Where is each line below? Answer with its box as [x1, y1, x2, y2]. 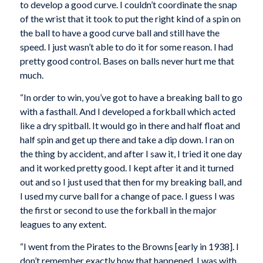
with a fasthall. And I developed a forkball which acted [19, 105, 235, 117]
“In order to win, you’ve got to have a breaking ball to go [19, 91, 242, 103]
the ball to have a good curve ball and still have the [19, 27, 220, 39]
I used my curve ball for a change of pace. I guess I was [19, 190, 235, 201]
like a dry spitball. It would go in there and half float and [19, 119, 240, 131]
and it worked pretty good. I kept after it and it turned [19, 161, 234, 173]
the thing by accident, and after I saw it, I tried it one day [19, 147, 242, 159]
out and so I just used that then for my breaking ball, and [19, 176, 242, 187]
